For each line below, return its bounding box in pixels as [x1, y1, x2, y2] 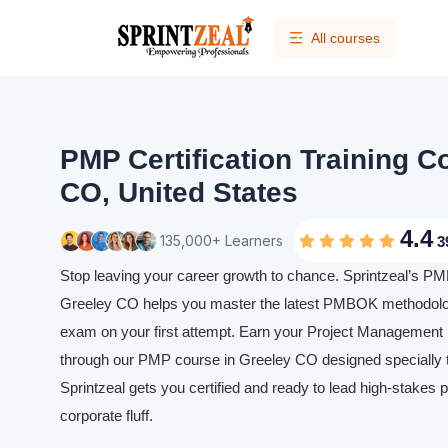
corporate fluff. [60, 407, 157, 424]
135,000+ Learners [160, 231, 283, 249]
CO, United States [60, 177, 298, 208]
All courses [311, 30, 380, 46]
